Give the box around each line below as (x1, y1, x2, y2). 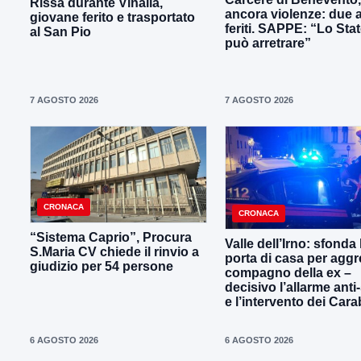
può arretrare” (225, 35, 311, 50)
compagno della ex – (225, 266, 351, 280)
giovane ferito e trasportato (30, 10, 195, 25)
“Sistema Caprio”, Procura (30, 230, 192, 244)
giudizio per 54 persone (30, 259, 173, 273)
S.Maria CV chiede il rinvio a (30, 244, 199, 259)
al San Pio (30, 25, 91, 39)
